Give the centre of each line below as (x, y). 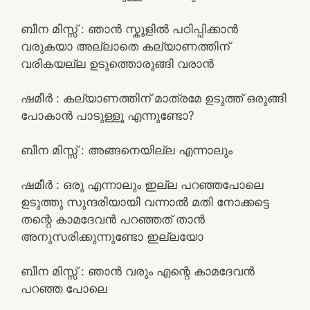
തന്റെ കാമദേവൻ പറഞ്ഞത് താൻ (113, 219)
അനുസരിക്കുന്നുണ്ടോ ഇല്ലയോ (112, 236)
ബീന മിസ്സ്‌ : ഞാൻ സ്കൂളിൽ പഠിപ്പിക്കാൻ (129, 29)
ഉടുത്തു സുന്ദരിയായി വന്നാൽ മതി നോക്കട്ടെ (145, 202)
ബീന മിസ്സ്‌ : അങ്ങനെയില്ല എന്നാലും (127, 150)
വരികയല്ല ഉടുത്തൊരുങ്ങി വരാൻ (117, 63)
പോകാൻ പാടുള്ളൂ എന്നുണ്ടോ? (108, 115)
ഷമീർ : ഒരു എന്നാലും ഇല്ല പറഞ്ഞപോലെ (142, 184)
